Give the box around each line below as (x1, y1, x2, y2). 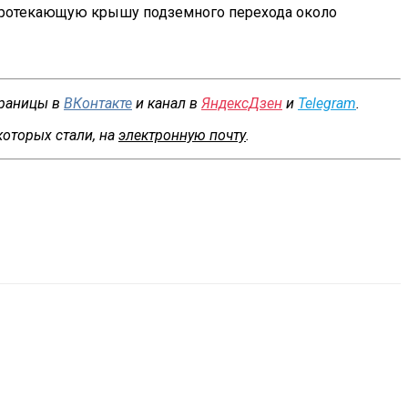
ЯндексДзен (201, 94, 282, 112)
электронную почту (118, 126, 246, 144)
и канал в (132, 94, 201, 112)
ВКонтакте (64, 94, 132, 112)
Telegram (298, 94, 356, 112)
